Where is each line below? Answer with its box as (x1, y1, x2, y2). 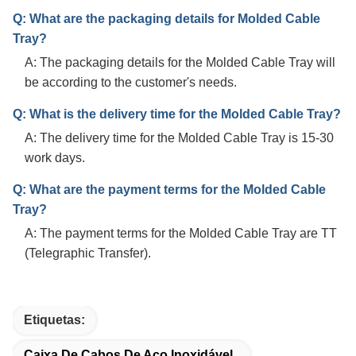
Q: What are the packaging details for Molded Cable (13, 11, 320, 26)
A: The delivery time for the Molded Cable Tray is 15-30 (25, 130, 334, 145)
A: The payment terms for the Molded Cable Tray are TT (25, 226, 337, 241)
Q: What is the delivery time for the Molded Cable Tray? (13, 106, 341, 122)
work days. (25, 150, 85, 165)
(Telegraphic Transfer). (25, 246, 151, 261)
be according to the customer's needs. (25, 75, 237, 90)
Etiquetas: (24, 313, 85, 327)
